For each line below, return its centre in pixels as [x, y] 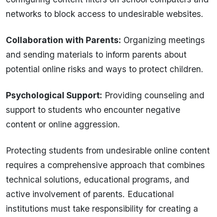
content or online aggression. [63, 124]
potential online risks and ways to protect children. [105, 69]
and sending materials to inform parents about [96, 55]
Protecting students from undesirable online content [108, 151]
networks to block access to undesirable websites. [105, 14]
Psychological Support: [54, 95]
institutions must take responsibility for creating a [102, 209]
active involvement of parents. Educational [90, 194]
